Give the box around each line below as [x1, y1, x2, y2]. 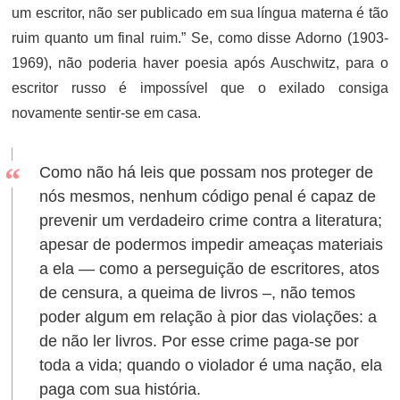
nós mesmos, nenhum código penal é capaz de [39, 187, 377, 205]
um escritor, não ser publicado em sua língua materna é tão [12, 5, 388, 21]
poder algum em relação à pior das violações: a [39, 308, 378, 326]
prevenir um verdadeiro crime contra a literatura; [39, 212, 383, 229]
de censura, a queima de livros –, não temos [39, 284, 356, 302]
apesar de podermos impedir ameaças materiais [39, 236, 384, 254]
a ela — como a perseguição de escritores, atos [39, 260, 380, 278]
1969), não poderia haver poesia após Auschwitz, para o [12, 55, 388, 71]
